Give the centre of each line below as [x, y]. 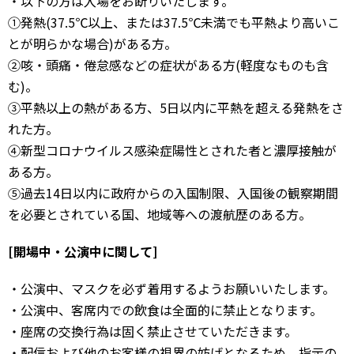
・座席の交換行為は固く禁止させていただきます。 [153, 331]
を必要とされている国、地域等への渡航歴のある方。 [160, 214]
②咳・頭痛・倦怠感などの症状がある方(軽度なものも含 [168, 64]
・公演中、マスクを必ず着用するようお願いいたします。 [171, 288]
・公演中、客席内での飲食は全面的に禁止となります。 [165, 309]
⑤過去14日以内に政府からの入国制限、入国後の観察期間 [173, 192]
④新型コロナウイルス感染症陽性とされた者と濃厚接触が [172, 150]
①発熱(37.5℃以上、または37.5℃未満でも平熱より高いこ [174, 22]
